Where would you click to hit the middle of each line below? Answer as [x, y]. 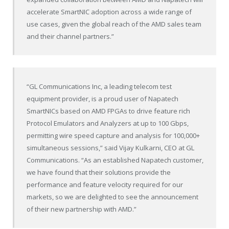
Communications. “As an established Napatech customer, [115, 160]
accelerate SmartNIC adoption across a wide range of [109, 12]
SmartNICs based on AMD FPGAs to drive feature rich [109, 111]
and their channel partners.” [71, 37]
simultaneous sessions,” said [73, 147]
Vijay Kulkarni [140, 147]
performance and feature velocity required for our [105, 184]
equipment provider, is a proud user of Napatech [103, 98]
